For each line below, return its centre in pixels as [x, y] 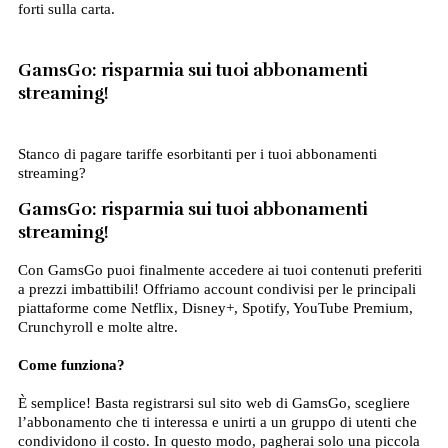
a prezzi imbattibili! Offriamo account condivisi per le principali [216, 289]
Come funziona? [71, 365]
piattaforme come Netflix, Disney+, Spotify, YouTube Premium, [215, 308]
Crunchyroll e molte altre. [97, 327]
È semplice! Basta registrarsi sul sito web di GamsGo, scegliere [213, 403]
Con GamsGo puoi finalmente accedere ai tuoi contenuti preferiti [219, 270]
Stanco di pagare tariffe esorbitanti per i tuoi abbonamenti [197, 154]
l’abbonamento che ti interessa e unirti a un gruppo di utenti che [217, 422]
